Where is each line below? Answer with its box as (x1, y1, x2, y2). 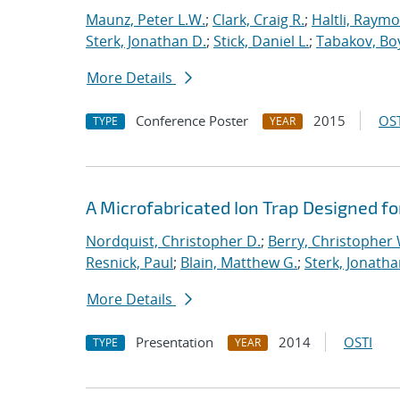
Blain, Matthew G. (180, 253, 297, 272)
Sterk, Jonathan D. (86, 31, 206, 51)
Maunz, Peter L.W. (86, 10, 205, 29)
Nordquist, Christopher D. (86, 231, 261, 251)
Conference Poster (136, 112, 248, 129)
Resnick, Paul (86, 253, 173, 272)
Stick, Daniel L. (213, 31, 309, 51)
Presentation (136, 333, 213, 351)
